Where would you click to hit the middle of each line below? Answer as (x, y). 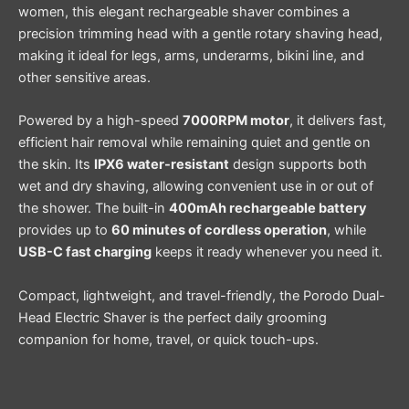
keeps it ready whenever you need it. (267, 252)
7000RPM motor (236, 121)
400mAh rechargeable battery (268, 209)
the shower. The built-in (94, 209)
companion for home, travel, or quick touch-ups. (168, 339)
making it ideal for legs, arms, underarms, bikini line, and (191, 55)
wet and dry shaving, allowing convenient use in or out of (196, 187)
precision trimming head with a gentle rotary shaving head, (200, 33)
